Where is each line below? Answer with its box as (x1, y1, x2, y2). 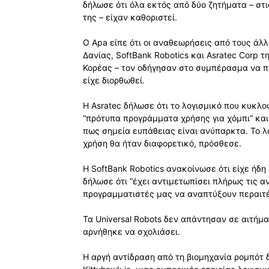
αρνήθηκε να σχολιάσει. (83, 226, 180, 237)
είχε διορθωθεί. (83, 75, 145, 86)
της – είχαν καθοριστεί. (83, 12, 177, 23)
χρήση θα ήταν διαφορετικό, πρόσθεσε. (83, 138, 241, 149)
